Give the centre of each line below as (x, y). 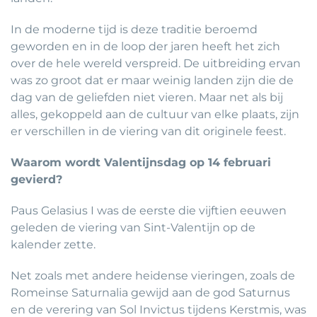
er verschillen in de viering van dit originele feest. (148, 132)
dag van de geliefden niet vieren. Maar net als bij (147, 98)
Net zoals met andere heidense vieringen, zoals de (153, 276)
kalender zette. (53, 245)
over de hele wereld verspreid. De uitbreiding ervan (156, 64)
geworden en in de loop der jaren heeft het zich (145, 47)
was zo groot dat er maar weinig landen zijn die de (152, 81)
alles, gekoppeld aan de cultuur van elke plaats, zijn (155, 115)
